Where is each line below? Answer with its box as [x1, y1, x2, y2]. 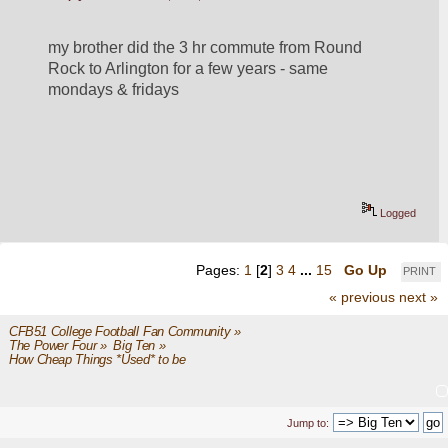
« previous [329, 288, 395, 305]
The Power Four [8, 337, 97, 353]
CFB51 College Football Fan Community [8, 323, 231, 338]
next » [399, 288, 438, 305]
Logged [377, 207, 417, 220]
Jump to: [287, 416, 329, 429]
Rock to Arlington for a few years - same [48, 59, 329, 77]
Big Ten [113, 337, 155, 353]
